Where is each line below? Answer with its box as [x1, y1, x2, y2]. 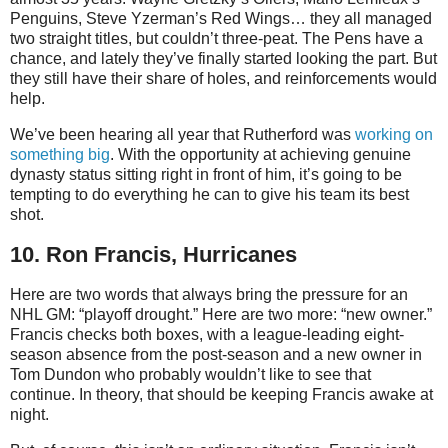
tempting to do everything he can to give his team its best [10, 186, 409, 204]
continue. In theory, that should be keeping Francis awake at [10, 385, 433, 403]
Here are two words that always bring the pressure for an [10, 285, 408, 303]
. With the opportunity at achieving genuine [110, 146, 411, 164]
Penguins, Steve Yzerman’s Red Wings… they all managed [10, 10, 432, 28]
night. [10, 405, 49, 423]
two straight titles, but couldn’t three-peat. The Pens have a [10, 30, 423, 48]
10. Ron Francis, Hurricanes [10, 241, 297, 267]
